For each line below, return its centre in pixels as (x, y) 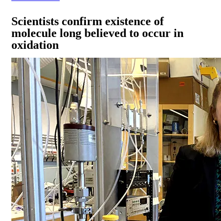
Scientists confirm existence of (88, 21)
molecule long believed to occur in (97, 33)
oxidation (35, 45)
